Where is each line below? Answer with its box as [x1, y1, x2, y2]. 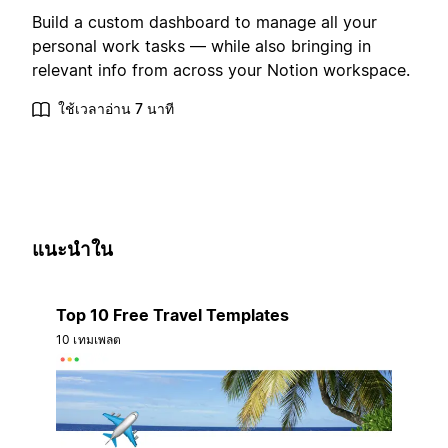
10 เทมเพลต [56, 331, 122, 347]
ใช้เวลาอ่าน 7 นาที [58, 100, 174, 118]
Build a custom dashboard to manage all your [32, 12, 377, 33]
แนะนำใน [32, 238, 113, 262]
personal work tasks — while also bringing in [32, 36, 371, 57]
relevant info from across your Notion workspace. [32, 60, 410, 81]
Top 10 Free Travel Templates [56, 304, 289, 325]
